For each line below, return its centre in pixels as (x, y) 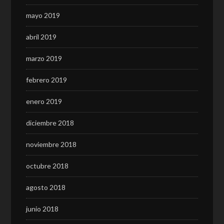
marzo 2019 (44, 58)
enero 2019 (44, 101)
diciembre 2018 (50, 123)
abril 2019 (41, 37)
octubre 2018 (47, 166)
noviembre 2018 (51, 144)
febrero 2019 (47, 80)
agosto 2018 (46, 187)
